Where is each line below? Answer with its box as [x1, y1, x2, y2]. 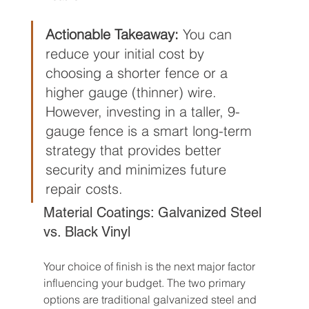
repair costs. [45, 180, 123, 197]
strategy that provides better [45, 141, 226, 159]
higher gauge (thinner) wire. [45, 83, 221, 101]
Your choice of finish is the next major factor [43, 259, 258, 273]
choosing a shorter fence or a [45, 64, 232, 81]
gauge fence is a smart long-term [45, 122, 256, 139]
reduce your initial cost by [45, 45, 208, 62]
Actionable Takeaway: [45, 26, 179, 43]
